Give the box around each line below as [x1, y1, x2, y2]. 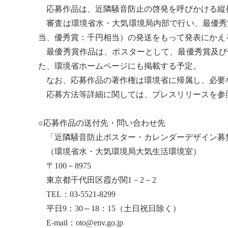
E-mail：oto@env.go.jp [38, 218, 124, 227]
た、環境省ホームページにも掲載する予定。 [38, 61, 202, 70]
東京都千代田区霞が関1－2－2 [38, 175, 157, 184]
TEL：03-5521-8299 [38, 189, 116, 198]
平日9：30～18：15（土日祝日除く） [38, 204, 181, 213]
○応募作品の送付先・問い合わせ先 [38, 118, 166, 127]
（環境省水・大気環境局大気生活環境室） [38, 147, 202, 156]
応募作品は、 [38, 4, 96, 13]
